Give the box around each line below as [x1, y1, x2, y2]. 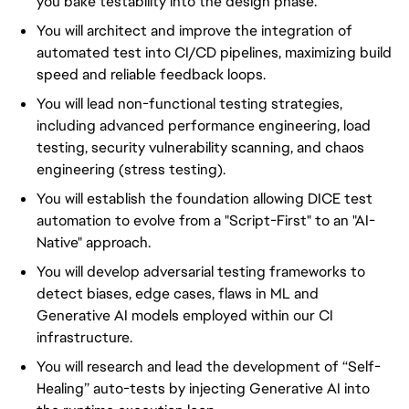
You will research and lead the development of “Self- [37, 357, 381, 376]
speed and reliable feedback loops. [37, 65, 266, 84]
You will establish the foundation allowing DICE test [37, 189, 372, 208]
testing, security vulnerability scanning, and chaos [37, 138, 364, 157]
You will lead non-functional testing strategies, [37, 94, 342, 113]
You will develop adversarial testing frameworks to [37, 262, 365, 281]
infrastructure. [37, 328, 132, 347]
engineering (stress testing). [37, 160, 225, 179]
